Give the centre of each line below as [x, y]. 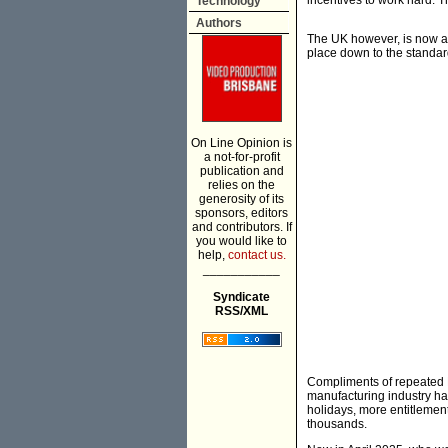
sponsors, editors [241, 213]
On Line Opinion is [241, 143]
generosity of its [241, 199]
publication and [241, 171]
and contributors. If [241, 227]
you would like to [241, 241]
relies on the [241, 185]
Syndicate [241, 297]
